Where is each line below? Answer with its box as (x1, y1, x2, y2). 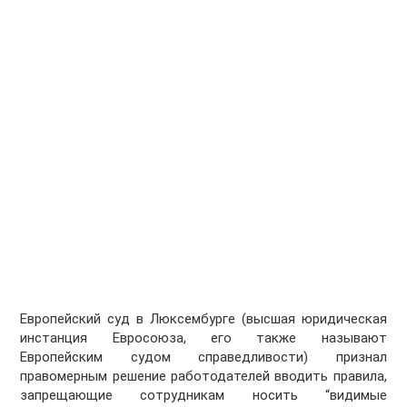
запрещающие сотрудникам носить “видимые (20, 387, 387, 404)
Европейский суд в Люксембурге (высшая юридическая (20, 311, 387, 328)
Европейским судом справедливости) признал (20, 349, 387, 366)
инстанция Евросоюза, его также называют (20, 330, 387, 347)
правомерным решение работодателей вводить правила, (20, 368, 387, 385)
